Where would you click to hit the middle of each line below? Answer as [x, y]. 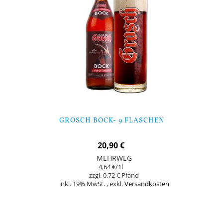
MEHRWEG [114, 158]
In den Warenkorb [111, 198]
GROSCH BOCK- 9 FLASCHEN [111, 121]
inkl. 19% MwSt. [83, 184]
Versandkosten [147, 184]
